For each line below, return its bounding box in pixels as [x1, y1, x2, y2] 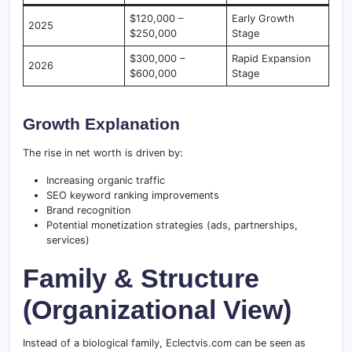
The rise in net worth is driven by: [23, 147, 183, 159]
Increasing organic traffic [46, 174, 165, 187]
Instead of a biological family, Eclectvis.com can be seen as [23, 337, 306, 350]
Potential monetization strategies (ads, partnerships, [46, 219, 298, 232]
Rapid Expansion [232, 53, 311, 65]
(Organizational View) [23, 295, 291, 325]
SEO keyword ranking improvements [46, 189, 219, 202]
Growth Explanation [23, 115, 180, 134]
